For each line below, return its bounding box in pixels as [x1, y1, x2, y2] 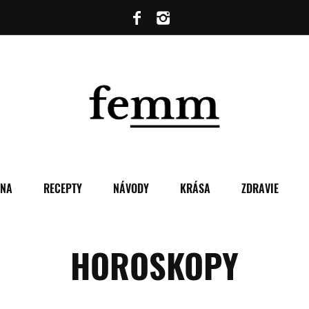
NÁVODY [112, 180, 149, 197]
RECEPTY [43, 180, 82, 197]
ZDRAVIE [241, 180, 279, 197]
